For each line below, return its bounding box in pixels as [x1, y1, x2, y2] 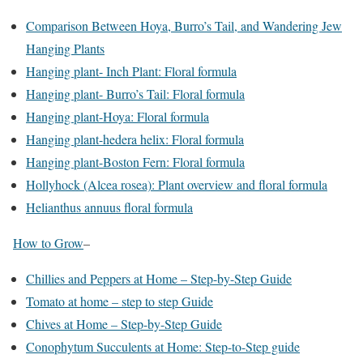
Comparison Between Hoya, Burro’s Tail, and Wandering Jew [26, 16, 342, 34]
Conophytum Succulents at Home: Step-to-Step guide [26, 337, 300, 355]
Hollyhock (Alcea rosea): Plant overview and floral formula [26, 175, 327, 193]
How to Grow [13, 233, 83, 251]
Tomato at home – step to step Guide [26, 292, 213, 310]
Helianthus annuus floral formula [26, 198, 193, 216]
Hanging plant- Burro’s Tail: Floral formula [26, 84, 245, 102]
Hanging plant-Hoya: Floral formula [26, 107, 209, 125]
